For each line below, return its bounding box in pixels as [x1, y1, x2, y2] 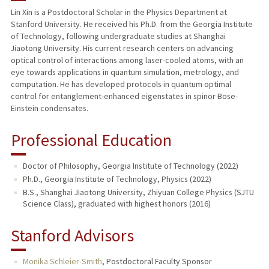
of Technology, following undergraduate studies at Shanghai [10, 31, 226, 42]
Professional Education [10, 129, 172, 151]
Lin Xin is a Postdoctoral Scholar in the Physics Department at [10, 7, 227, 18]
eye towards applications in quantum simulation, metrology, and [10, 67, 239, 78]
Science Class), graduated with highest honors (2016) [22, 198, 211, 210]
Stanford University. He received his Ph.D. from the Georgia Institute [10, 19, 253, 30]
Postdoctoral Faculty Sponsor [106, 256, 212, 267]
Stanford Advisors [10, 225, 134, 247]
